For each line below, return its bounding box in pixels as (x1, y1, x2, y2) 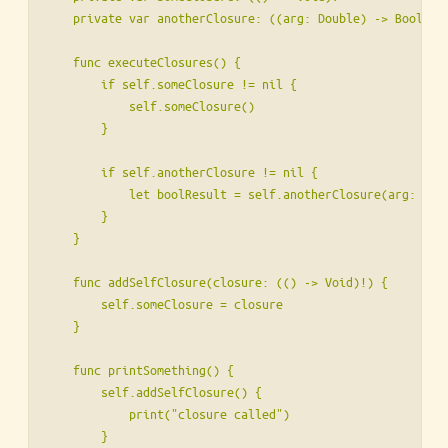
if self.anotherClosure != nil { (45, 163, 318, 181)
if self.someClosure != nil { (45, 75, 297, 93)
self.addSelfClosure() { (45, 383, 262, 401)
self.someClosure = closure (45, 295, 283, 313)
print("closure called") (45, 405, 290, 423)
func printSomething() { (45, 361, 234, 379)
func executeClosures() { (45, 53, 241, 71)
